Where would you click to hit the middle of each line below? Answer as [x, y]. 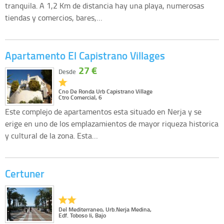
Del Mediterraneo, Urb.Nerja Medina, [105, 209]
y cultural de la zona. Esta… [51, 135]
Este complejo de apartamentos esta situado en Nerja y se [103, 111]
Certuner [25, 173]
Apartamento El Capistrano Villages [85, 56]
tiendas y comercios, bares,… [54, 18]
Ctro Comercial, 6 [80, 97]
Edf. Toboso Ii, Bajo [82, 215]
